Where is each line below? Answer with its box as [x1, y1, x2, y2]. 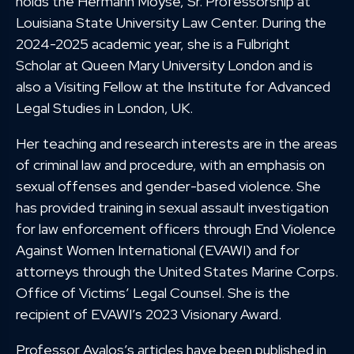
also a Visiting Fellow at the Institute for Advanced [16, 77, 330, 96]
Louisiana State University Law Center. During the [16, 13, 326, 32]
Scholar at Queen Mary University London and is [16, 56, 313, 75]
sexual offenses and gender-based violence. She [16, 177, 321, 196]
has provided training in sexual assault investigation [16, 198, 329, 217]
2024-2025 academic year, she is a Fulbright [16, 35, 290, 54]
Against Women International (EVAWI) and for [16, 241, 299, 260]
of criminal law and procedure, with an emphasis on [16, 156, 325, 175]
